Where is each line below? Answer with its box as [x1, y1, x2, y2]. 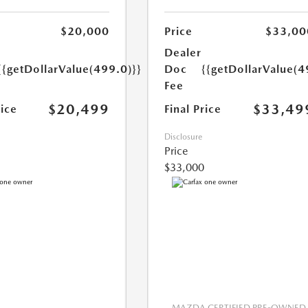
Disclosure [164, 132, 203, 142]
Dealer [164, 46, 202, 60]
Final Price [164, 102, 222, 116]
